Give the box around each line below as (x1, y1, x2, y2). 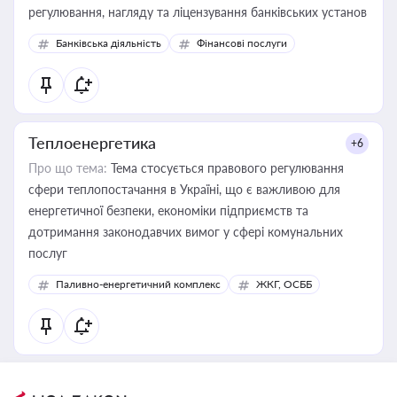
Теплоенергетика (28, 133, 156, 152)
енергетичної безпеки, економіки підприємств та (28, 203, 308, 218)
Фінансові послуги (197, 36, 287, 50)
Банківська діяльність (56, 36, 161, 50)
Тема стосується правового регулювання (107, 160, 344, 175)
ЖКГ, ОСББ (256, 277, 312, 291)
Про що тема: (28, 160, 107, 175)
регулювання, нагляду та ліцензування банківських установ (28, 4, 367, 19)
